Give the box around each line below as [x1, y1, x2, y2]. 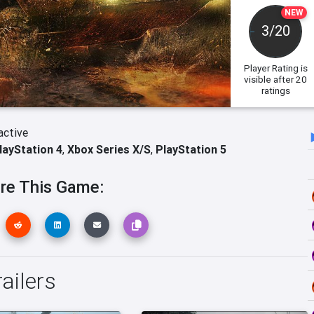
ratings [261, 84, 290, 97]
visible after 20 [244, 73, 308, 86]
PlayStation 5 [156, 142, 226, 156]
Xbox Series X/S [67, 142, 151, 156]
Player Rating [243, 62, 299, 74]
